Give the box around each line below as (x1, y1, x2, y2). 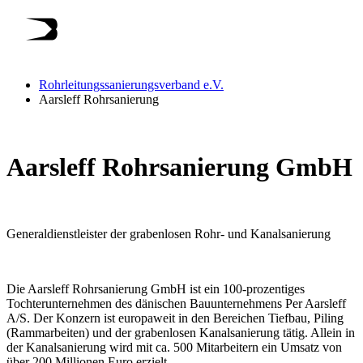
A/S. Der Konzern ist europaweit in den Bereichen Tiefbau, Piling (6, 311, 344, 326)
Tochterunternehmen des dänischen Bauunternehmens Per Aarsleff (6, 297, 346, 311)
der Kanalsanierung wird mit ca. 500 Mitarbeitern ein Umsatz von (6, 340, 342, 355)
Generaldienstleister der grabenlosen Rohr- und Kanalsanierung (6, 227, 331, 241)
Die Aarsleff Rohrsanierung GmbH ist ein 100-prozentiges (6, 282, 305, 297)
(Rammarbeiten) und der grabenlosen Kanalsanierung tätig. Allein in (6, 326, 355, 340)
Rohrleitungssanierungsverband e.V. (39, 78, 224, 92)
